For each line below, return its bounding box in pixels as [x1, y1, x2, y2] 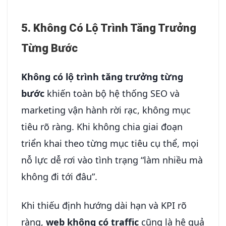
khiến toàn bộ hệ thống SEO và [44, 87, 180, 100]
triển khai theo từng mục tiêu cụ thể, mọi [21, 137, 199, 150]
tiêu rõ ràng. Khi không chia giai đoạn [21, 121, 183, 133]
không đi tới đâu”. [21, 171, 97, 183]
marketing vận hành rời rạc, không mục [21, 104, 191, 117]
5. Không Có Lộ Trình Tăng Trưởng [21, 22, 196, 35]
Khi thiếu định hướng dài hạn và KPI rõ [21, 199, 187, 211]
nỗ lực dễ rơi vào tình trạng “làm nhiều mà [21, 154, 203, 166]
